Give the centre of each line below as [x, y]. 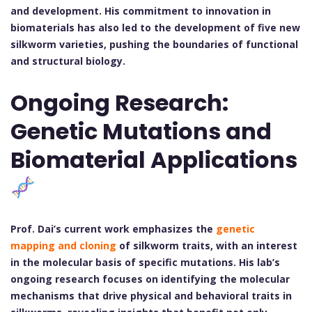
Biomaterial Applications [154, 159]
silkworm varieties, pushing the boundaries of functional [154, 45]
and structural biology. [68, 61]
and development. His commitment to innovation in [141, 11]
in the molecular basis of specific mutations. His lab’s [145, 263]
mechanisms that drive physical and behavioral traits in [151, 296]
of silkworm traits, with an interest [207, 246]
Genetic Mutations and [141, 131]
